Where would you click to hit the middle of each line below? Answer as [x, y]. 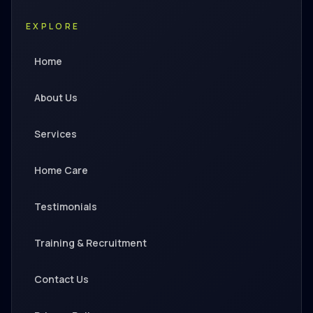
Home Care [61, 170]
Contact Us [61, 279]
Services [56, 134]
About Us [56, 97]
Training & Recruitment [90, 243]
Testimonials [66, 206]
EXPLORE [53, 26]
